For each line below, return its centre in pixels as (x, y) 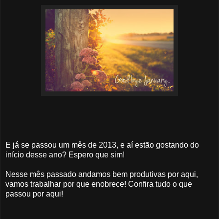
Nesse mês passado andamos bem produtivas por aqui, (102, 174)
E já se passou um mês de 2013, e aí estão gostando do (102, 145)
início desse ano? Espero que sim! (65, 154)
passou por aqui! (34, 194)
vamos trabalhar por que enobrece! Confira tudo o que (99, 184)
